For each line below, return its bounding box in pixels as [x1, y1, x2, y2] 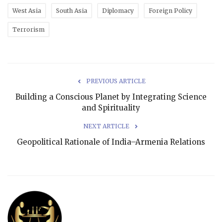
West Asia [12, 7, 41, 15]
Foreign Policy [149, 7, 192, 15]
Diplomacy [102, 7, 134, 15]
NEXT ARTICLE [83, 122, 129, 130]
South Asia [56, 7, 87, 15]
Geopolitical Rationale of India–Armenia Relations [17, 137, 205, 147]
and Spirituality [82, 103, 140, 113]
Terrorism [12, 26, 45, 34]
